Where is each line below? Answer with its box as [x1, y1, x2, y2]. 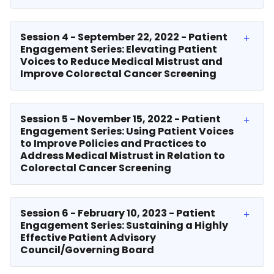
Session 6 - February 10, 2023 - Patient [20, 206, 215, 220]
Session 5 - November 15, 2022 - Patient [20, 112, 221, 126]
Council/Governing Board [20, 243, 154, 257]
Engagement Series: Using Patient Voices [20, 124, 234, 138]
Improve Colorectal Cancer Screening [20, 67, 217, 81]
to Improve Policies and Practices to [20, 136, 207, 150]
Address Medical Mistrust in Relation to [20, 149, 225, 163]
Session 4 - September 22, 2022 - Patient [20, 30, 228, 44]
